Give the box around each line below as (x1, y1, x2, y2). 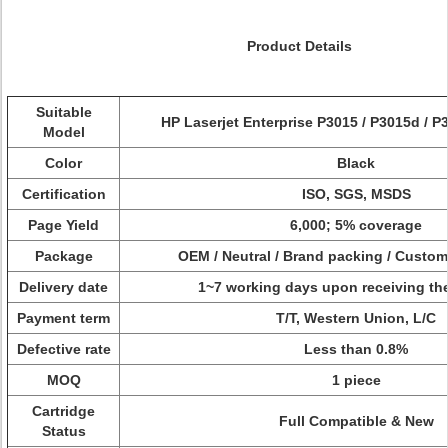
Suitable (35, 104, 92, 120)
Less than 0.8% (304, 341, 408, 357)
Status (41, 423, 86, 439)
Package (34, 248, 93, 264)
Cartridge (32, 403, 95, 419)
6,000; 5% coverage (290, 217, 422, 233)
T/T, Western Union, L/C (276, 310, 436, 326)
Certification (21, 186, 106, 202)
